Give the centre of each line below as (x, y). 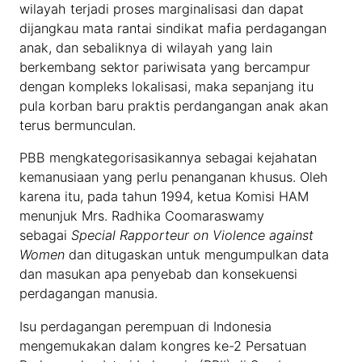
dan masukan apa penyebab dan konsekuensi (159, 274)
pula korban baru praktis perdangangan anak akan (174, 106)
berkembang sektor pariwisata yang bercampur (165, 67)
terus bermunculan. (78, 126)
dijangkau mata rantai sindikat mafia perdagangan (173, 29)
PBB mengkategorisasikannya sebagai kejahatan (168, 158)
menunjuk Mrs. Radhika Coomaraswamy (142, 216)
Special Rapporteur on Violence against (193, 236)
